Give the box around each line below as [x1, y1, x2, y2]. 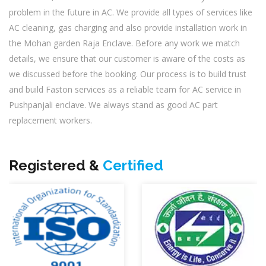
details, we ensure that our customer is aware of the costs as [9, 53, 245, 64]
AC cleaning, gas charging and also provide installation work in [9, 22, 247, 33]
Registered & [9, 157, 103, 174]
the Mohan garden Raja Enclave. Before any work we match [9, 37, 240, 49]
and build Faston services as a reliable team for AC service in [9, 84, 241, 95]
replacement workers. [9, 115, 92, 126]
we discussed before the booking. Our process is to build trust [9, 68, 246, 80]
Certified [103, 157, 163, 174]
